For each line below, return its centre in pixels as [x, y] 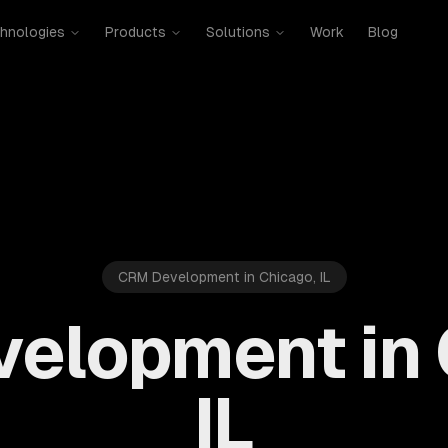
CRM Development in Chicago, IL [224, 277]
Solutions [237, 32]
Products [135, 32]
